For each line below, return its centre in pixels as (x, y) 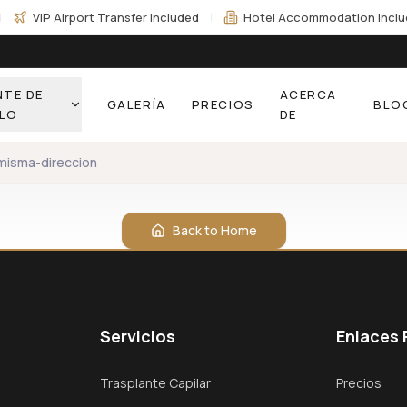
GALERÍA (136, 104)
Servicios (138, 336)
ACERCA (308, 94)
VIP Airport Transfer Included (116, 17)
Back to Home (214, 230)
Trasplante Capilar (156, 383)
